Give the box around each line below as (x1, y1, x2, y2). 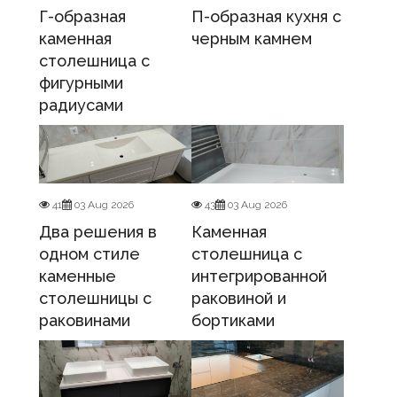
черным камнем (191, 29, 312, 49)
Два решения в (39, 222, 157, 242)
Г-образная (39, 7, 126, 27)
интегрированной (191, 267, 327, 286)
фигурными (39, 74, 123, 93)
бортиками (191, 311, 275, 331)
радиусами (39, 96, 123, 115)
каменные (39, 267, 116, 286)
